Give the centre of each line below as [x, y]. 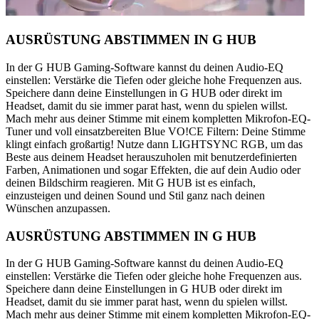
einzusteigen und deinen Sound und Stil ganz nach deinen [135, 195]
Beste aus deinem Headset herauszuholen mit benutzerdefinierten [151, 157]
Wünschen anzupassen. [58, 208]
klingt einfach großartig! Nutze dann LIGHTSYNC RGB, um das [154, 144]
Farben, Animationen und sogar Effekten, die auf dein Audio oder [153, 169]
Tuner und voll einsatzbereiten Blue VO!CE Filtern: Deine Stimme [156, 131]
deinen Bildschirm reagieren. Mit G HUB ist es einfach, [131, 182]
